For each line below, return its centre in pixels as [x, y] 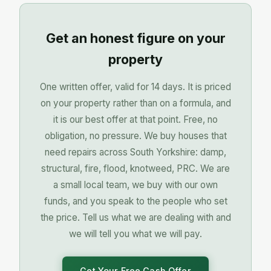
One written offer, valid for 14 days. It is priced [135, 87]
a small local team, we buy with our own [135, 184]
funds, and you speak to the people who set [135, 201]
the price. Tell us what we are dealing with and [135, 217]
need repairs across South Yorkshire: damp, [135, 152]
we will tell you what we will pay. [135, 233]
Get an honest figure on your [135, 38]
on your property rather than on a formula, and [135, 103]
